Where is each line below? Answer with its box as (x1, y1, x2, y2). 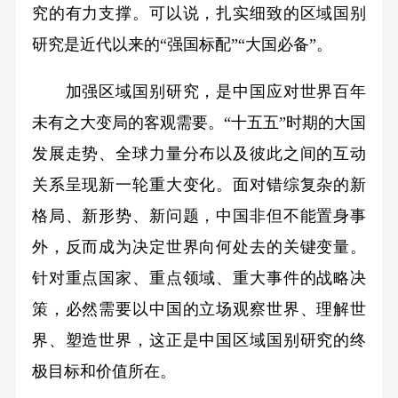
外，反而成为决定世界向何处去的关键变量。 (31, 238, 367, 257)
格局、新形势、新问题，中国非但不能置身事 (31, 207, 367, 226)
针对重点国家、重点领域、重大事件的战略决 (31, 269, 367, 288)
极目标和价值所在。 (31, 362, 176, 381)
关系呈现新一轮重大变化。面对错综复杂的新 (31, 176, 367, 195)
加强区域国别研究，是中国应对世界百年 (31, 83, 367, 101)
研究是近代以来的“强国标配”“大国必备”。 (31, 36, 332, 54)
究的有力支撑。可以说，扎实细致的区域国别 (31, 4, 367, 23)
